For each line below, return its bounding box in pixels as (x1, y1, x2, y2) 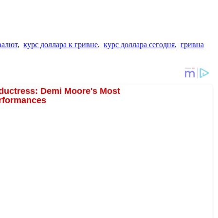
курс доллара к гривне (23, 40, 98, 49)
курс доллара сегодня (104, 40, 175, 49)
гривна (181, 40, 204, 49)
